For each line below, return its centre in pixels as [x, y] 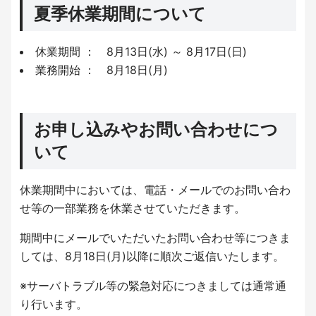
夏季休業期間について [120, 14]
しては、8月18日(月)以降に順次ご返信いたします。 [152, 256]
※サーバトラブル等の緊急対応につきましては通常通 [153, 286]
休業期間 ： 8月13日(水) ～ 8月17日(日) [141, 52]
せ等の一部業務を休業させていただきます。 [133, 208]
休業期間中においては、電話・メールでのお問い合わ [155, 190]
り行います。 [54, 304]
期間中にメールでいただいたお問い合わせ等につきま [155, 238]
